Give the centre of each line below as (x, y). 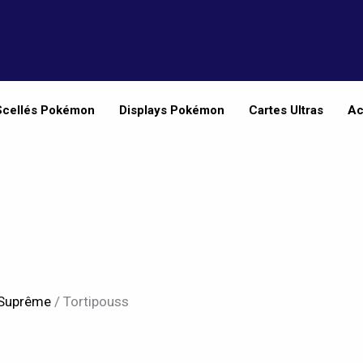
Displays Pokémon (171, 110)
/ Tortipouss (90, 302)
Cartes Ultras (286, 110)
